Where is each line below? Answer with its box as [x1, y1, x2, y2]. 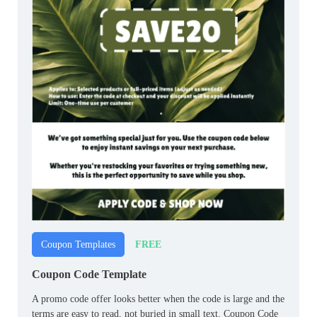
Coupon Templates [41, 239, 115, 250]
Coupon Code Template [32, 268, 146, 281]
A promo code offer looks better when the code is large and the [32, 294, 284, 305]
